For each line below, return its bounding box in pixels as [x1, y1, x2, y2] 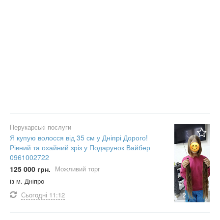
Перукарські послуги [10, 122, 71, 132]
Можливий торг [55, 164, 100, 173]
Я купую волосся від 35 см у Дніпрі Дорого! [10, 133, 148, 142]
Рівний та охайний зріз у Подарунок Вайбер [10, 142, 150, 152]
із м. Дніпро [10, 176, 44, 186]
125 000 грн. [10, 164, 51, 174]
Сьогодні [21, 190, 47, 199]
